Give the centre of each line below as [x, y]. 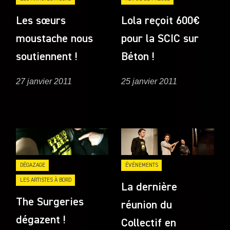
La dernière [149, 187]
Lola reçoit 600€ [160, 21]
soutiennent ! [47, 57]
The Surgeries [50, 203]
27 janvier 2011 [44, 82]
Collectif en [149, 223]
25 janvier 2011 [149, 82]
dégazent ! [41, 221]
